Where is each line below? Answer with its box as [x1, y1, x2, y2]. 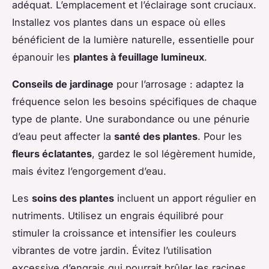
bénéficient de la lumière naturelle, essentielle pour [12, 33, 254, 46]
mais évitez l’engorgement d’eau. [12, 165, 166, 177]
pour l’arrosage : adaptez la [113, 77, 244, 90]
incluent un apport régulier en [114, 192, 256, 204]
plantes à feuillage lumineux [73, 50, 204, 63]
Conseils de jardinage [12, 77, 113, 90]
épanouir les [12, 50, 73, 63]
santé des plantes [114, 130, 198, 142]
